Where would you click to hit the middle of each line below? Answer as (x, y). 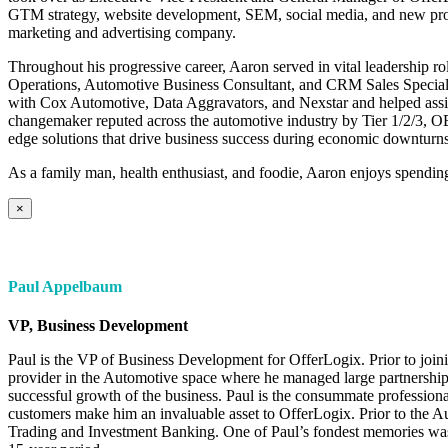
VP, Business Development (98, 326)
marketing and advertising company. (122, 32)
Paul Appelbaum (65, 286)
